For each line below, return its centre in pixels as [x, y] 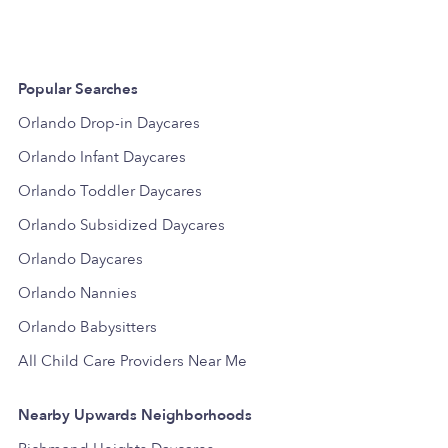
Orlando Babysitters [87, 326]
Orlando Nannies [77, 292]
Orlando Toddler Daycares [110, 190]
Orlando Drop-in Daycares [109, 122]
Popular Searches [78, 88]
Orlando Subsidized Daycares [121, 224]
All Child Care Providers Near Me [132, 360]
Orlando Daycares [80, 258]
